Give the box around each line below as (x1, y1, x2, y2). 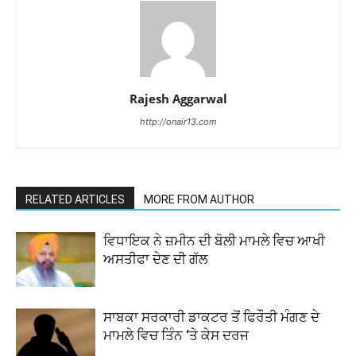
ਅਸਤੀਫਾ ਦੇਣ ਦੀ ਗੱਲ (103, 251, 207, 267)
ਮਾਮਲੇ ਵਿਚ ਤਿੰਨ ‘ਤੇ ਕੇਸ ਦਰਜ (103, 327, 249, 343)
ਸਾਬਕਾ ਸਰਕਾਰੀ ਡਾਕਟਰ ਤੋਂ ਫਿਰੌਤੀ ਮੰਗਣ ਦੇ (103, 309, 319, 325)
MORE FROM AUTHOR (144, 193, 254, 206)
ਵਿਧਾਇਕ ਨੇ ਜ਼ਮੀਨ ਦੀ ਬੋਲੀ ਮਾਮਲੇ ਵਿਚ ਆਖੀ (103, 233, 325, 249)
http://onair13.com (139, 116, 217, 127)
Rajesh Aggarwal (129, 91, 227, 106)
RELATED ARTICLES (25, 193, 125, 206)
